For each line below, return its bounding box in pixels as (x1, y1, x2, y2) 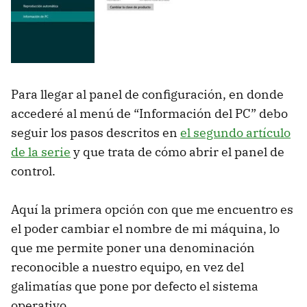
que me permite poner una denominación (11, 239, 255, 256)
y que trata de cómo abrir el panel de (71, 143, 284, 160)
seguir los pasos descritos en (11, 124, 180, 140)
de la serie (11, 143, 71, 160)
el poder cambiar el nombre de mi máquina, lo (11, 220, 280, 236)
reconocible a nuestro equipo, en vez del (11, 258, 244, 275)
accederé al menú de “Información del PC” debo (11, 105, 288, 121)
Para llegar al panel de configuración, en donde (11, 86, 284, 102)
